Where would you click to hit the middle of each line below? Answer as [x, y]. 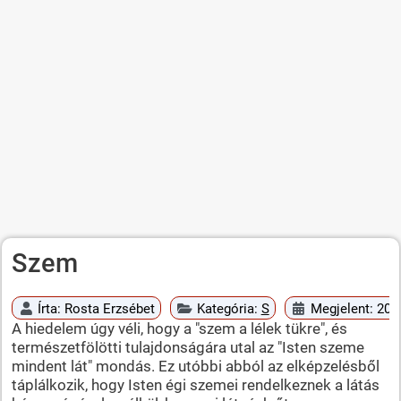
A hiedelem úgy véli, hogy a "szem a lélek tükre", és [179, 328]
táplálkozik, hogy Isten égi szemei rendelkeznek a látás [195, 384]
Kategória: [229, 308]
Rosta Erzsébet [110, 308]
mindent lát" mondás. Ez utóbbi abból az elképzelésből [195, 366]
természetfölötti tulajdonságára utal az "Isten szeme [188, 347]
